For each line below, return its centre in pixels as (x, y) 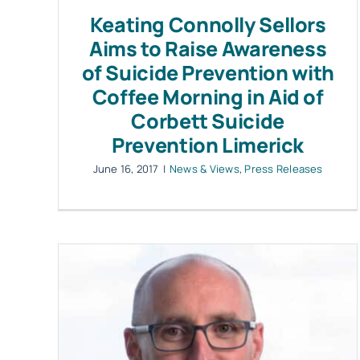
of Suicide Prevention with (208, 72)
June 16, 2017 (126, 168)
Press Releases (284, 168)
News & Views (204, 168)
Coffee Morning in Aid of (208, 96)
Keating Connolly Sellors (208, 24)
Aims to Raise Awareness (208, 48)
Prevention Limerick (208, 145)
